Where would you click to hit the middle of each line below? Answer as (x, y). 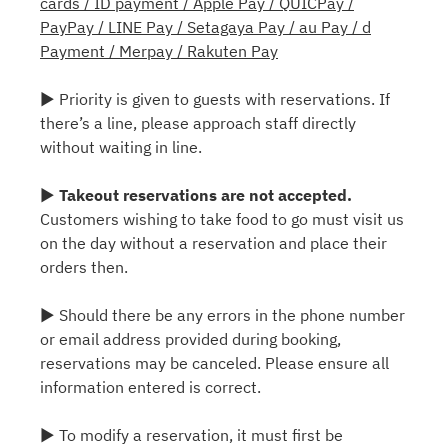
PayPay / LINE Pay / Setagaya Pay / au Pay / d (205, 27)
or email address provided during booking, (190, 339)
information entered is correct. (150, 387)
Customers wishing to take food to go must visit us (222, 219)
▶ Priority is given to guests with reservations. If (215, 99)
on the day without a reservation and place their (213, 243)
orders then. (84, 267)
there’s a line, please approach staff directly (198, 123)
